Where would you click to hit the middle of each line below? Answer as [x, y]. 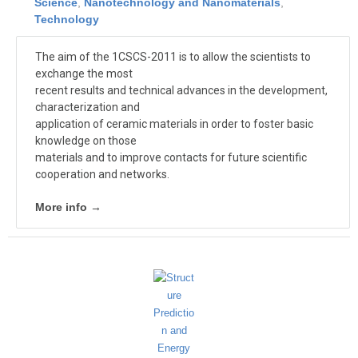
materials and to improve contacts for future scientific [171, 157]
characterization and [88, 107]
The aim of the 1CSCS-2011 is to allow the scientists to [173, 56]
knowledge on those [86, 140]
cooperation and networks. [102, 174]
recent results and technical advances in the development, [181, 90]
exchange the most [84, 73]
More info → [68, 207]
